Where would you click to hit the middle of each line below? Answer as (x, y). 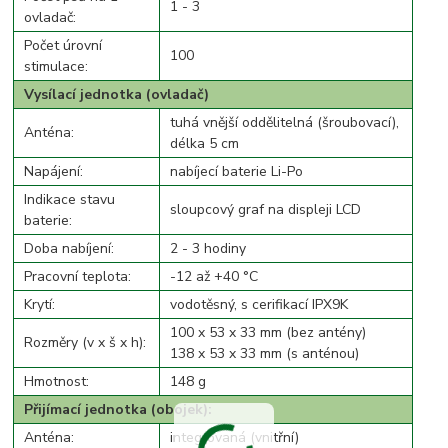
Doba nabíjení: (69, 249)
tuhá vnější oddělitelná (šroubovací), (285, 123)
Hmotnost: (57, 382)
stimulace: (56, 67)
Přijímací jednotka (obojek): (118, 410)
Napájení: (54, 172)
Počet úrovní (63, 46)
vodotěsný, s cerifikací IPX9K (259, 305)
